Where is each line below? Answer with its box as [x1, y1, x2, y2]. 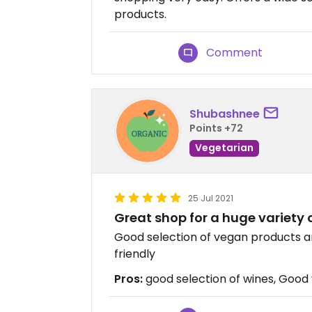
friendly [114, 246, 155, 262]
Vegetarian [195, 140, 253, 155]
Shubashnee [189, 105, 260, 122]
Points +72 [189, 120, 243, 135]
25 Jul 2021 [188, 192, 233, 204]
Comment [206, 45, 263, 61]
